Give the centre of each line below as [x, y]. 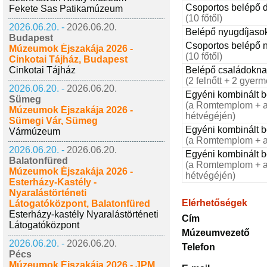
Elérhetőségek [215, 203]
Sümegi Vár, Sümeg [53, 121]
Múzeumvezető [216, 232]
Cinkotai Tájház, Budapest [68, 59]
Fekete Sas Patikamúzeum [66, 9]
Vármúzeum [35, 131]
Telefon [198, 247]
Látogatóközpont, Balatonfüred [80, 204]
